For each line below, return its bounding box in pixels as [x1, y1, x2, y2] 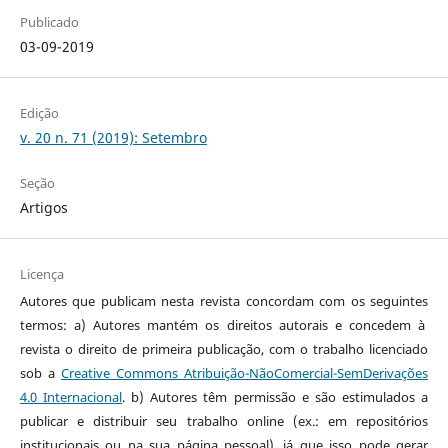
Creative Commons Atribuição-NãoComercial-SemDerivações [61, 364, 429, 383]
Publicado [19, 13, 79, 32]
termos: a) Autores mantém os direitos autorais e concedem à [19, 316, 429, 335]
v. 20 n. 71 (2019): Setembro [19, 128, 207, 148]
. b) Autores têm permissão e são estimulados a [122, 388, 429, 407]
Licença [19, 265, 64, 284]
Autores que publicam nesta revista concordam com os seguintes [19, 292, 429, 311]
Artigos [19, 198, 68, 218]
